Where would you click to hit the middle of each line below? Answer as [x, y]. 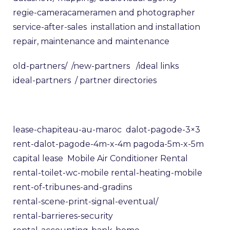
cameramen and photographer [131, 12]
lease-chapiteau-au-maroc [67, 129]
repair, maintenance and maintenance [91, 41]
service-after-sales [50, 27]
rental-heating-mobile [157, 172]
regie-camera [40, 12]
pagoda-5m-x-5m [168, 144]
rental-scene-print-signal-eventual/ [85, 201]
